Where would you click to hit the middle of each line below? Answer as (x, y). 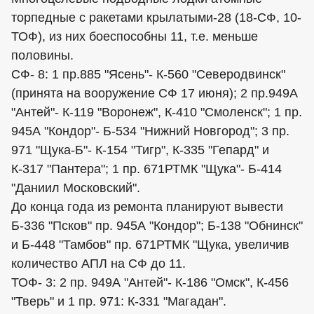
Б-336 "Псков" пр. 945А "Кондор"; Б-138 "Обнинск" (157, 226)
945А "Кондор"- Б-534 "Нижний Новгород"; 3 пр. (150, 131)
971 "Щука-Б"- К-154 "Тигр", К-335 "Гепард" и (140, 150)
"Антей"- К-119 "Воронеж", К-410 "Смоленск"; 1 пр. (157, 112)
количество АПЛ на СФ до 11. (98, 264)
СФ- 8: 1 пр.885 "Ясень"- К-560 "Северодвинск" (148, 75)
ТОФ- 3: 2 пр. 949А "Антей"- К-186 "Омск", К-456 (150, 283)
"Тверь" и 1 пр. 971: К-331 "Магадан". (119, 302)
